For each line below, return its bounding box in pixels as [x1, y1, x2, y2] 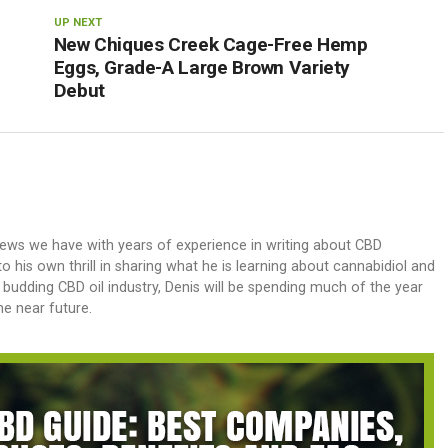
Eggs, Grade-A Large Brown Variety [53, 56, 351, 79]
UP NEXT [53, 16, 102, 29]
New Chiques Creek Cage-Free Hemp [53, 33, 368, 56]
